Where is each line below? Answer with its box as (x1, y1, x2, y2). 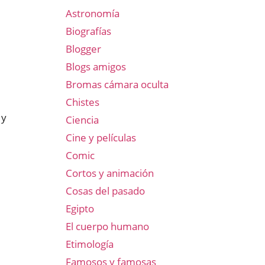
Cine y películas (66, 131, 136, 144)
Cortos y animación (66, 166, 154, 180)
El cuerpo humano (66, 219, 149, 233)
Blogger (66, 42, 101, 56)
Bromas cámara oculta (66, 77, 169, 91)
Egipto (66, 202, 94, 215)
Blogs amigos (66, 60, 126, 73)
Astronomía (66, 7, 119, 20)
